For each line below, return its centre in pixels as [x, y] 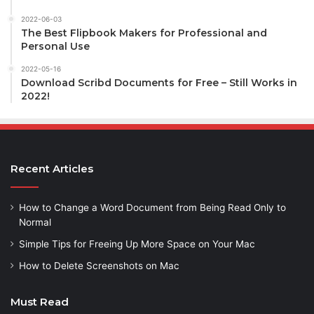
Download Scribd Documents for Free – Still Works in [159, 82]
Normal [35, 222]
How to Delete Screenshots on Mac [99, 265]
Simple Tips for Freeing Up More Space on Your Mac [137, 244]
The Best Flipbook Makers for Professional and [144, 33]
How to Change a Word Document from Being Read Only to [152, 207]
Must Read [40, 301]
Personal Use [55, 46]
